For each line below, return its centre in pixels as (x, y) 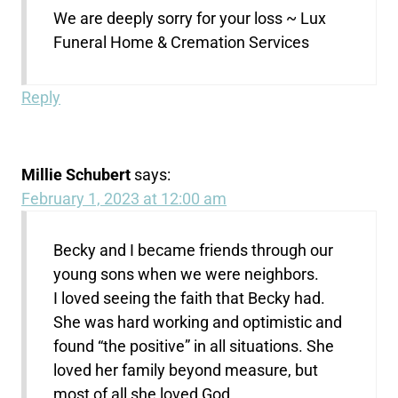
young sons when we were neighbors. (187, 275)
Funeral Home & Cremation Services (182, 43)
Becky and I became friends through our (194, 251)
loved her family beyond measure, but (186, 370)
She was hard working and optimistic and (198, 322)
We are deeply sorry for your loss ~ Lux (190, 19)
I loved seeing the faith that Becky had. (190, 298)
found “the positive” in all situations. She (194, 346)
